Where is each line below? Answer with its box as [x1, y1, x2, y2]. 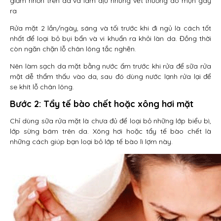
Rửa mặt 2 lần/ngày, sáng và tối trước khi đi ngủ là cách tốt [10, 24, 211, 33]
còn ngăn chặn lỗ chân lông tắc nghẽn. [10, 44, 136, 53]
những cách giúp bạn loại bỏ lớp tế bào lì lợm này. [10, 137, 173, 146]
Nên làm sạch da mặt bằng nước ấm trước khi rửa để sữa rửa [10, 62, 211, 71]
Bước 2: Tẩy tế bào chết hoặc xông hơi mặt [10, 98, 193, 110]
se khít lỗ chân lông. [10, 82, 74, 91]
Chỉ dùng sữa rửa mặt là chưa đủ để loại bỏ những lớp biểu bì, [10, 116, 211, 125]
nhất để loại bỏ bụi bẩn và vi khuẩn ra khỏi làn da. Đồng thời [10, 34, 211, 43]
